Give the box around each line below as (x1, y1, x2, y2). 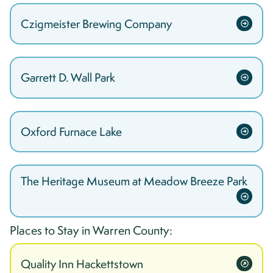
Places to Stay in (10, 222, 93, 238)
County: (130, 222, 172, 238)
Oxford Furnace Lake (21, 124, 122, 140)
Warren (93, 222, 130, 238)
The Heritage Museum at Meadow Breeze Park (21, 173, 247, 190)
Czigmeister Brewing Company (21, 15, 172, 32)
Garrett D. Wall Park (21, 69, 115, 86)
